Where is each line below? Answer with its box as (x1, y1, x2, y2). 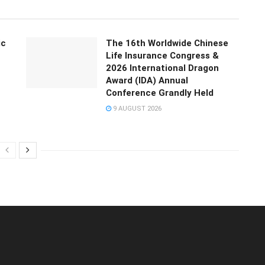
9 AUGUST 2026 (111, 104, 161, 112)
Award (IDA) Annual (106, 75, 188, 86)
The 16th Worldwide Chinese (106, 37, 228, 49)
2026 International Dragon (106, 62, 219, 73)
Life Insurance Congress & (106, 50, 219, 61)
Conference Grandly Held (106, 87, 214, 98)
